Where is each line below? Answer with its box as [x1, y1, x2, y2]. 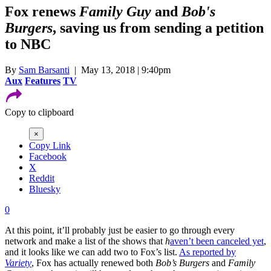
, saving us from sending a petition [53, 19, 264, 36]
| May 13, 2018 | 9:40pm [70, 64, 171, 75]
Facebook [29, 151, 67, 162]
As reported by [179, 246, 236, 257]
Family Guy [79, 3, 155, 19]
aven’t [170, 235, 196, 246]
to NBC [5, 36, 51, 52]
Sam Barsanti [19, 64, 70, 75]
